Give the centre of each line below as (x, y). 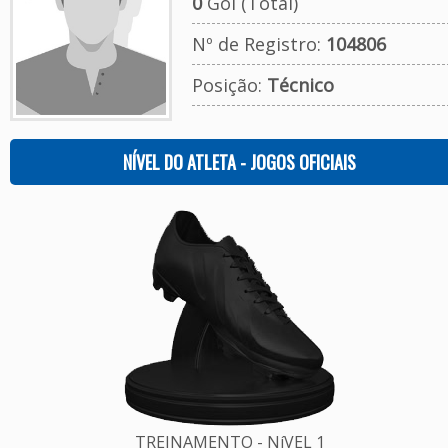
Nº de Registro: (258, 44)
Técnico (300, 85)
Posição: (229, 85)
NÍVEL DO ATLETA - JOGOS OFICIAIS (239, 162)
